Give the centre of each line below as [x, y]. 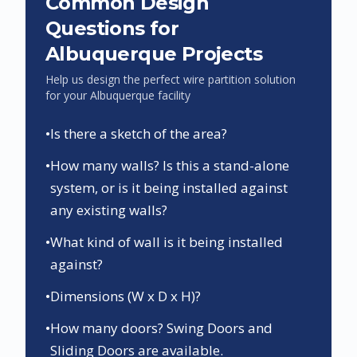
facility [173, 95]
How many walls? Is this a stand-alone [170, 165]
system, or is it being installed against [169, 187]
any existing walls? [109, 210]
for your [68, 95]
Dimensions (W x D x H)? [126, 296]
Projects [220, 53]
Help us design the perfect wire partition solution [171, 79]
